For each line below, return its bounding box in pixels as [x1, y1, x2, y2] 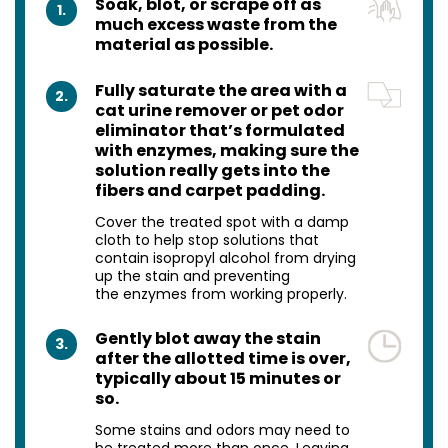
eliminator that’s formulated [94, 118, 345, 142]
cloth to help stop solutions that [94, 229, 319, 250]
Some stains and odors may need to [94, 419, 350, 440]
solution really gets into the [94, 158, 330, 182]
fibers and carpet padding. [94, 178, 325, 202]
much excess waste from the [94, 12, 337, 36]
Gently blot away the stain [94, 326, 321, 350]
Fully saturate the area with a [94, 78, 347, 102]
